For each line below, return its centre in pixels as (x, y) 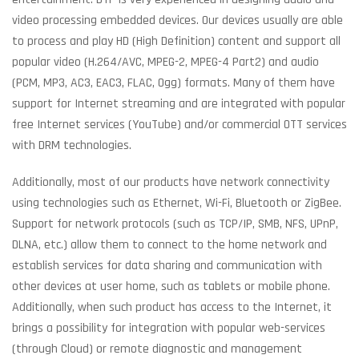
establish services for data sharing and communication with (167, 266)
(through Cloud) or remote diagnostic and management (157, 349)
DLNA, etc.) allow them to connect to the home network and (169, 245)
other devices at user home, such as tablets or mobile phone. (171, 286)
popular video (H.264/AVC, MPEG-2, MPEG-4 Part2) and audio (165, 62)
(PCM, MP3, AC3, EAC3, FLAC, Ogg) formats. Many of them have (173, 83)
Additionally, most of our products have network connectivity (171, 182)
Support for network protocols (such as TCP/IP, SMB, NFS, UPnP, (175, 224)
